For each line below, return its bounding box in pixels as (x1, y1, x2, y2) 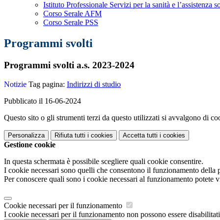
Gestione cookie (4, 140, 55, 149)
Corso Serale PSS (43, 18, 98, 27)
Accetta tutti (123, 131, 158, 139)
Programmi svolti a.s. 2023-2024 (4, 60, 135, 71)
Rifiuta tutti (55, 131, 85, 139)
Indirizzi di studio (67, 80, 121, 88)
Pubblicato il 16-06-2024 (4, 96, 81, 105)
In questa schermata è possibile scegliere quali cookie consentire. (4, 157, 203, 165)
